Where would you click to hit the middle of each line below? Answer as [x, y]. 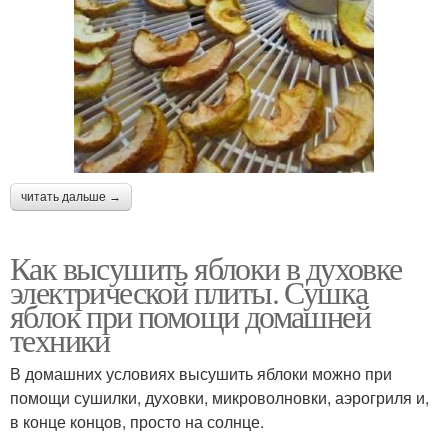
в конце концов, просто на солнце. [137, 422]
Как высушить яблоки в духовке [206, 268]
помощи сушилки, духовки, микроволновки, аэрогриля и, [219, 398]
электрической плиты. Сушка [189, 292]
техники [60, 340]
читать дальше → [71, 197]
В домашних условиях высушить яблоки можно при [201, 374]
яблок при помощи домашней [190, 316]
